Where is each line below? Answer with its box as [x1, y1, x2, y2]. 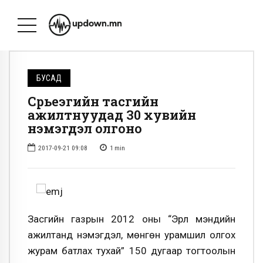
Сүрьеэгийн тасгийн [28, 93, 159, 110]
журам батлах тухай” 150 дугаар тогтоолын [28, 244, 235, 257]
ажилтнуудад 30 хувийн [28, 106, 196, 124]
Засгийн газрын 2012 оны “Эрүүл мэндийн [28, 213, 235, 225]
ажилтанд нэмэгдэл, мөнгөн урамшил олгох [28, 228, 235, 241]
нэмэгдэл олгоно [28, 120, 142, 137]
